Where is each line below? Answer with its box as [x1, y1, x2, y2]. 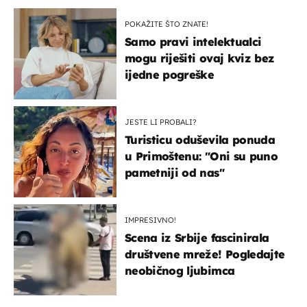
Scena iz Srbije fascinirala [125, 230, 269, 245]
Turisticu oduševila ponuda [125, 132, 275, 147]
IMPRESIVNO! [125, 214, 176, 225]
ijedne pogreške [125, 67, 214, 82]
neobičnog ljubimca [125, 263, 235, 278]
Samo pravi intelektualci [125, 34, 262, 49]
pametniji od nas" [125, 165, 224, 180]
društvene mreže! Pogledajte [125, 247, 285, 261]
